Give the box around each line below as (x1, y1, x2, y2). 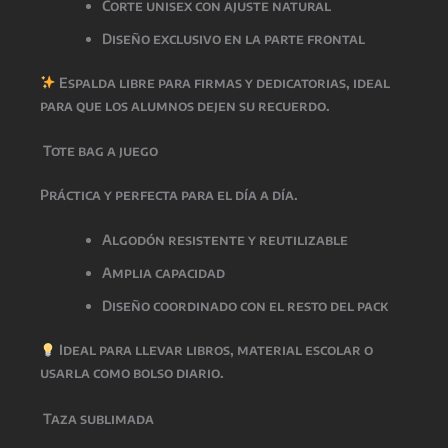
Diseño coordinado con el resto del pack (102, 297, 388, 315)
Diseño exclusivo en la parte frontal (102, 29, 365, 47)
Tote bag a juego (40, 142, 158, 160)
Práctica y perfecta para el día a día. (40, 186, 298, 204)
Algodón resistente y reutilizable (102, 231, 348, 249)
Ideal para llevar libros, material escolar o (55, 341, 373, 359)
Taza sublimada (40, 409, 154, 427)
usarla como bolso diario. (40, 364, 224, 382)
